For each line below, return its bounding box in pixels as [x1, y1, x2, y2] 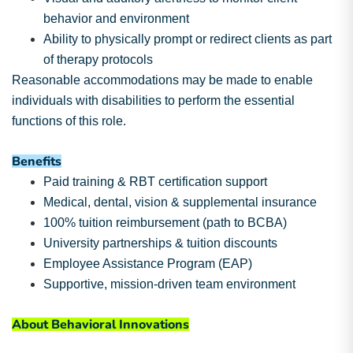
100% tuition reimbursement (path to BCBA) [43, 216, 287, 229]
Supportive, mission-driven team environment [43, 277, 295, 291]
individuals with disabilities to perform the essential [12, 94, 295, 107]
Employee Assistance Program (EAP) [43, 257, 252, 270]
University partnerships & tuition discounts [43, 236, 277, 250]
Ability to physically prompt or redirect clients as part [43, 32, 332, 46]
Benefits [12, 153, 61, 170]
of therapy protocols [43, 53, 153, 66]
